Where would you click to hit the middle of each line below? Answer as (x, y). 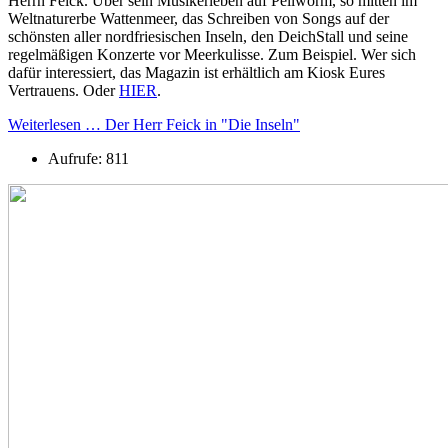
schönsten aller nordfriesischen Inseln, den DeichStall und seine (208, 36)
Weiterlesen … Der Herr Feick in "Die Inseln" (154, 124)
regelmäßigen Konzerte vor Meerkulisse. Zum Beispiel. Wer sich (212, 54)
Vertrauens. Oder (63, 90)
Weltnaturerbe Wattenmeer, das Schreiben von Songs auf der (198, 18)
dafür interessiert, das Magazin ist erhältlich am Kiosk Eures (196, 72)
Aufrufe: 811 (88, 158)
